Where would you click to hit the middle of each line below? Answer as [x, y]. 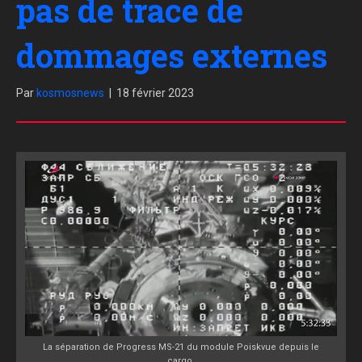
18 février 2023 [155, 93]
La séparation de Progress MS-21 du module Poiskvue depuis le [181, 347]
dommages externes [172, 56]
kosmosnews [70, 93]
